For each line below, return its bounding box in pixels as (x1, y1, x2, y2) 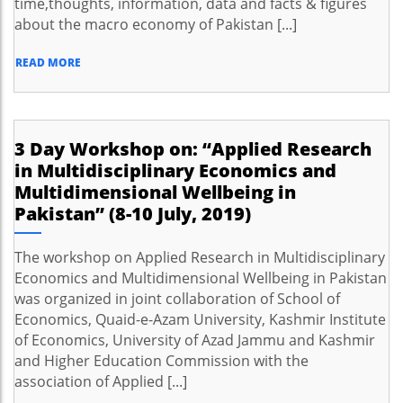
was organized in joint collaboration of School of (14, 289, 340, 309)
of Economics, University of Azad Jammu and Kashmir (14, 330, 375, 350)
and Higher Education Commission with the (14, 351, 309, 371)
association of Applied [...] (14, 372, 187, 391)
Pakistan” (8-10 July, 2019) (14, 201, 251, 226)
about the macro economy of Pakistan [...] (14, 14, 297, 34)
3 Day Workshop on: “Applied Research (14, 137, 372, 161)
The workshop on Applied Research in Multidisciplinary (14, 247, 385, 267)
